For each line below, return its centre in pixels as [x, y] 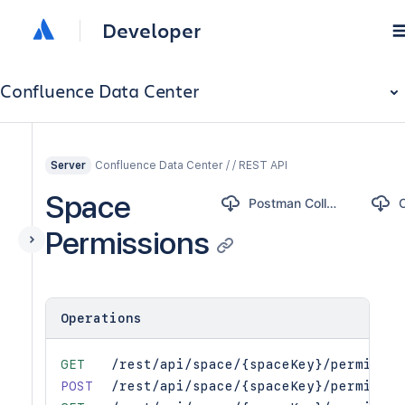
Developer [151, 30]
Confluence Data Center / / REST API [191, 165]
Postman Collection [332, 203]
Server [68, 165]
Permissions [127, 243]
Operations [101, 318]
